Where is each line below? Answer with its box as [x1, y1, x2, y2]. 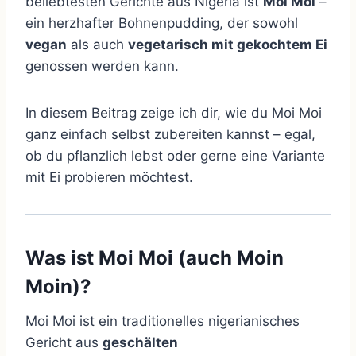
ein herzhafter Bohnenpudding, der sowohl [25, 15, 298, 32]
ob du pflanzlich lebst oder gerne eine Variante [25, 148, 325, 164]
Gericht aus [25, 335, 103, 351]
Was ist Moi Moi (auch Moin [25, 246, 284, 270]
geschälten [103, 335, 178, 351]
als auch [67, 37, 128, 53]
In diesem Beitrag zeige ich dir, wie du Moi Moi [25, 105, 322, 122]
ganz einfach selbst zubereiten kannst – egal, [25, 126, 315, 143]
